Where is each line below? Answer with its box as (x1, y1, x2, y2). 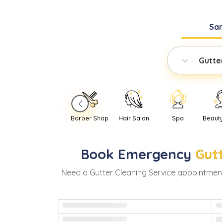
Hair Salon (118, 114, 150, 122)
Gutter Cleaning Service (89, 167, 175, 178)
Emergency (117, 146, 191, 163)
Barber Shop (71, 114, 109, 122)
